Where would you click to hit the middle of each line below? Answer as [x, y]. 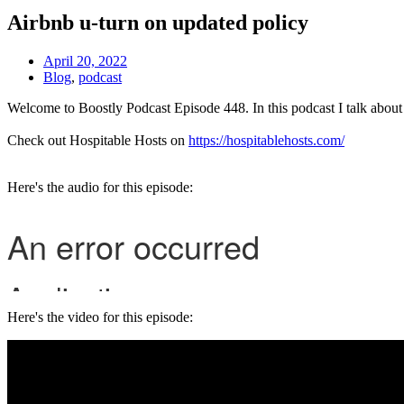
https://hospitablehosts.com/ [266, 140]
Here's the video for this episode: [100, 317]
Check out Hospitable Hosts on [96, 140]
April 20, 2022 [85, 60]
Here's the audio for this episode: [100, 187]
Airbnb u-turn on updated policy [158, 22]
